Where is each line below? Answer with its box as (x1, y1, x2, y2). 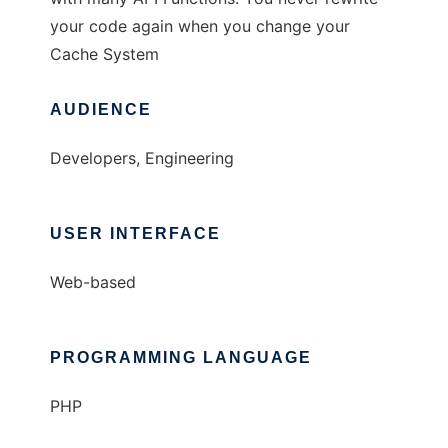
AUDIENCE (50, 101, 152, 119)
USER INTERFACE (50, 225, 221, 243)
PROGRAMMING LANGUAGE (50, 349, 312, 367)
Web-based (50, 272, 136, 293)
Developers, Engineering (50, 148, 234, 169)
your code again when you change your (50, 16, 350, 37)
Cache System (50, 44, 159, 65)
